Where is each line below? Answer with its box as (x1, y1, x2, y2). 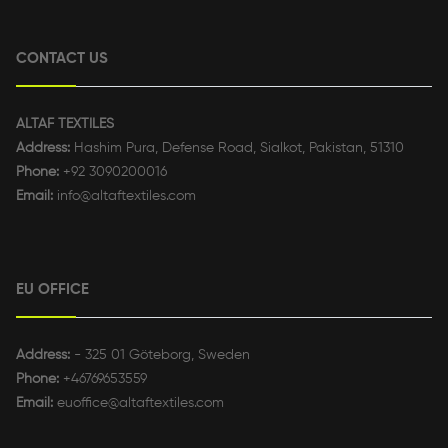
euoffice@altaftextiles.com (53, 396, 224, 411)
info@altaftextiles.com (53, 189, 196, 204)
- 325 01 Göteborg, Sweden (70, 348, 250, 363)
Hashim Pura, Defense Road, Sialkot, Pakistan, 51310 (74, 141, 404, 156)
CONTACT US (16, 51, 108, 67)
